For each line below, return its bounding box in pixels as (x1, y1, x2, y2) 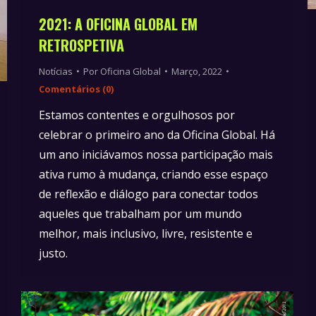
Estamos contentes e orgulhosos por (39, 107, 235, 123)
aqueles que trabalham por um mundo (39, 205, 242, 221)
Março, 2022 (171, 64, 222, 78)
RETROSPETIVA (39, 34, 124, 56)
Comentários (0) (39, 82, 114, 95)
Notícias (39, 64, 73, 78)
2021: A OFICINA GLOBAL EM (39, 13, 197, 35)
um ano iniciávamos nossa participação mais (39, 146, 273, 162)
